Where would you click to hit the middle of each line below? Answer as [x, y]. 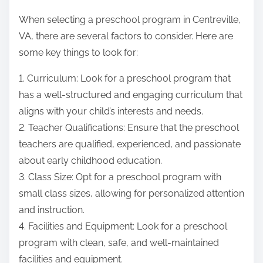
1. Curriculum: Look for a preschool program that [125, 79]
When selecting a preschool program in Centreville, [130, 20]
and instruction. [52, 210]
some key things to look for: [78, 53]
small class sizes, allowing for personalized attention [131, 194]
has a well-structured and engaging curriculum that [131, 95]
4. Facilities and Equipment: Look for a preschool [123, 227]
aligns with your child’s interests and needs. [111, 112]
